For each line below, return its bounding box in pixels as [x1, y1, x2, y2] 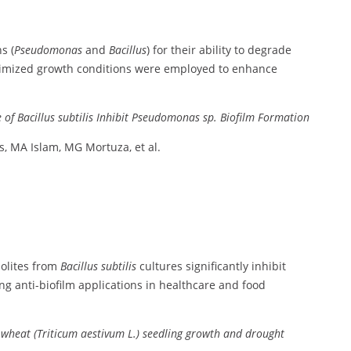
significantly [186, 259, 251, 274]
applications [78, 277, 146, 293]
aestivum [80, 326, 128, 342]
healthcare [159, 277, 219, 293]
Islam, [31, 139, 64, 155]
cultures [139, 259, 186, 274]
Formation [257, 110, 309, 125]
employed [164, 61, 219, 77]
